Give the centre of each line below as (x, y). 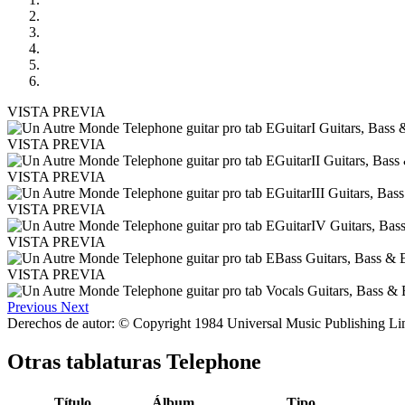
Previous (32, 306)
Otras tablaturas (87, 361)
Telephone (214, 361)
